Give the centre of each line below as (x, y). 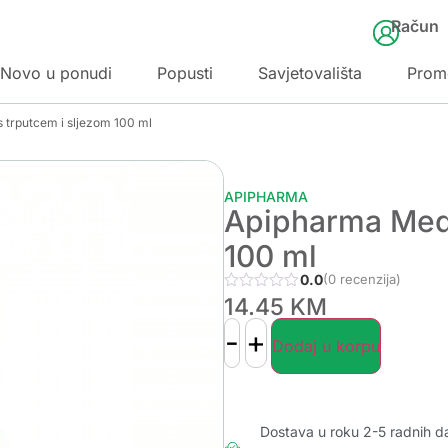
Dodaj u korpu (326, 345)
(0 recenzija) (361, 278)
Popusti (185, 72)
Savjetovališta (310, 72)
